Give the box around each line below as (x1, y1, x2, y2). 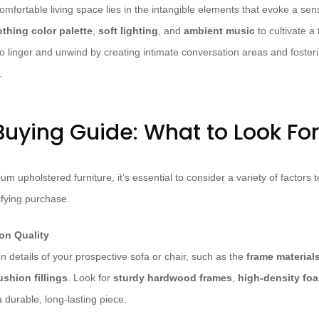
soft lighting (98, 25, 158, 37)
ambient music (184, 25, 255, 37)
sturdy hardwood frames (113, 272, 232, 284)
